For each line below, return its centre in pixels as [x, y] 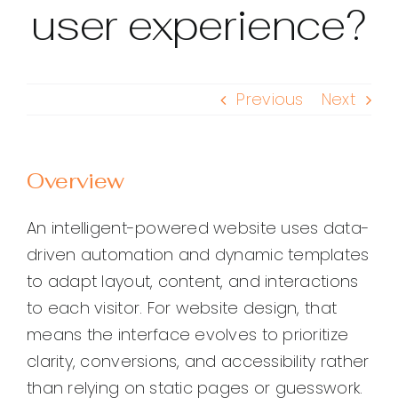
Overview [76, 181]
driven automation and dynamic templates [198, 255]
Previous [270, 99]
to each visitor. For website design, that [182, 308]
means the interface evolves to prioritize [188, 335]
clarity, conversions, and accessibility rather [198, 362]
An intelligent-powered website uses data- [199, 228]
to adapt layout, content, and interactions [193, 282]
